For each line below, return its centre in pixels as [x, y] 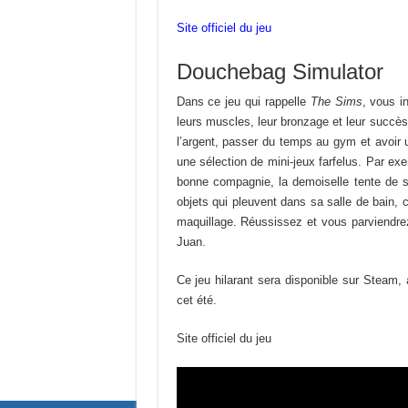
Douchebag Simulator [280, 72]
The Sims [336, 102]
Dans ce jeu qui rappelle [243, 102]
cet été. [196, 301]
